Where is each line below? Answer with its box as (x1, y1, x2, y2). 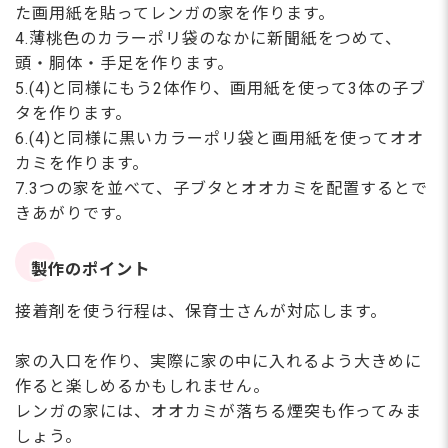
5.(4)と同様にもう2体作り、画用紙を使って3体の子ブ (15, 78, 426, 98)
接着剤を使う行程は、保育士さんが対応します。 (15, 301, 387, 321)
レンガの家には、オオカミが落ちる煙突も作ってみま (15, 401, 422, 421)
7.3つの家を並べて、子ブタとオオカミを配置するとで (15, 178, 428, 198)
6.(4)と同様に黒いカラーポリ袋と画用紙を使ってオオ (15, 128, 424, 148)
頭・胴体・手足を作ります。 (15, 53, 234, 73)
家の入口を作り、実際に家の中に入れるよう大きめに (15, 351, 422, 371)
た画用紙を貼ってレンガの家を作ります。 (15, 3, 335, 23)
